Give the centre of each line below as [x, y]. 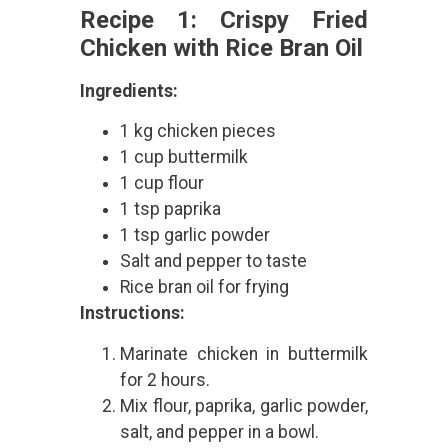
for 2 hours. [165, 379]
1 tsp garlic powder [195, 235]
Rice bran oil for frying [204, 287]
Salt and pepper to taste [213, 261]
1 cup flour [162, 183]
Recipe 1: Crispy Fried [224, 19]
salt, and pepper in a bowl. [219, 431]
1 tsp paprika [170, 209]
